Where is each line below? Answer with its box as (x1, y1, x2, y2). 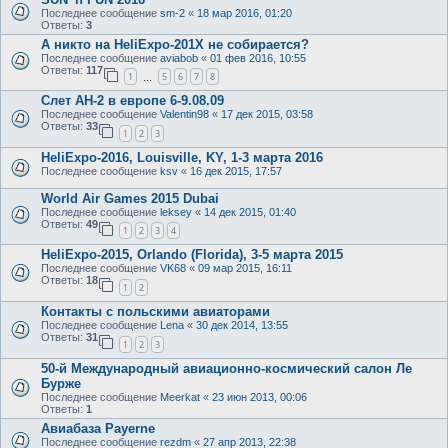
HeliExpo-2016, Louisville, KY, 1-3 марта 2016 (41, 149, 323, 165)
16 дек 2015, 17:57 (190, 164, 282, 177)
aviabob (160, 51, 198, 64)
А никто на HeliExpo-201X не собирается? (41, 36, 309, 52)
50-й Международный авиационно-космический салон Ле (41, 360, 412, 376)
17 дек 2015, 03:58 (221, 108, 313, 121)
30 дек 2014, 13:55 (196, 319, 288, 332)
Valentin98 (160, 108, 209, 121)
